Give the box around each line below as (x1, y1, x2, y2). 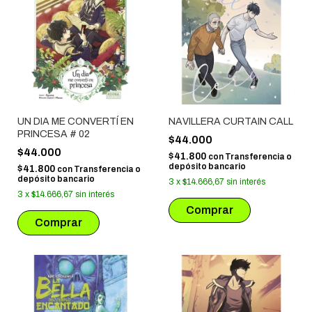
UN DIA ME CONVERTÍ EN (17, 116, 134, 127)
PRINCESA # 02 (17, 129, 90, 140)
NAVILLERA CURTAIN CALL (168, 116, 293, 127)
